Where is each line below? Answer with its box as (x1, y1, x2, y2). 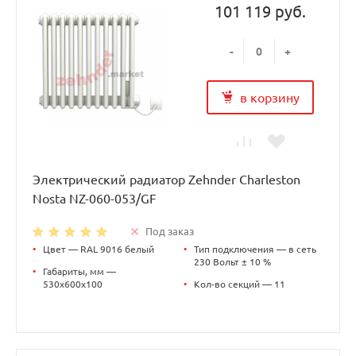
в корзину (239, 90, 300, 105)
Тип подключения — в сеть (194, 243, 316, 254)
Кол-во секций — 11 (194, 278, 285, 289)
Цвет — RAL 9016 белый (43, 243, 154, 254)
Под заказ (145, 225, 194, 237)
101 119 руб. (214, 2, 306, 21)
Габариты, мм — (43, 265, 116, 277)
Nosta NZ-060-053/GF (33, 191, 157, 206)
